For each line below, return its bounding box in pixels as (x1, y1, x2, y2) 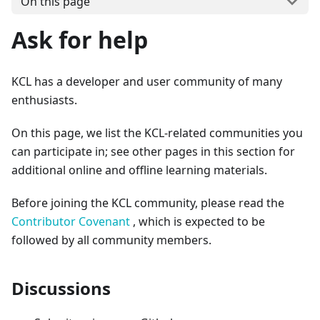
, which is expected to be (130, 213, 265, 229)
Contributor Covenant (11, 213, 130, 229)
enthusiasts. (11, 91, 77, 108)
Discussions (11, 276, 111, 300)
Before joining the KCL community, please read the (11, 194, 284, 211)
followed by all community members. (11, 231, 211, 248)
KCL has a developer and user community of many (11, 73, 282, 89)
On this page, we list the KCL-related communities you (11, 124, 303, 141)
